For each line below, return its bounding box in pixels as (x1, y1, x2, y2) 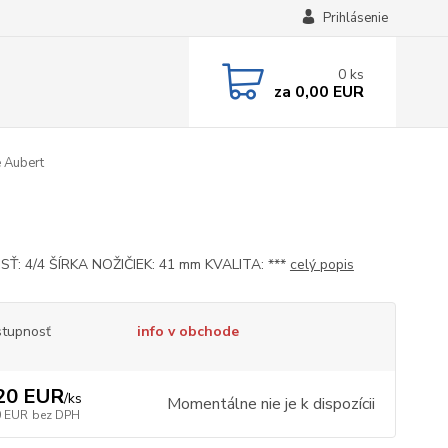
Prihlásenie (322, 9, 388, 27)
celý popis (289, 255, 354, 274)
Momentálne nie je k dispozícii (166, 393, 375, 415)
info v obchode (136, 322, 239, 341)
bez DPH (31, 407, 80, 423)
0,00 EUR (290, 80, 364, 103)
